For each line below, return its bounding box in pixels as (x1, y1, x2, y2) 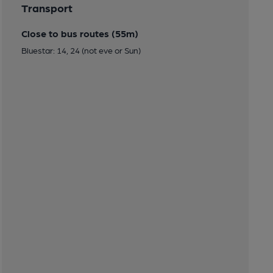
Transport (21, 1, 73, 15)
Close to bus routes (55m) (21, 27, 138, 40)
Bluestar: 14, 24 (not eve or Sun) (21, 45, 141, 55)
